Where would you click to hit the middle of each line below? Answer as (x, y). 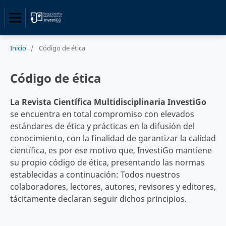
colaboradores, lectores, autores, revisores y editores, (113, 186)
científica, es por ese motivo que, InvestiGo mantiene (111, 150)
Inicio (18, 48)
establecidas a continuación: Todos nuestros (95, 174)
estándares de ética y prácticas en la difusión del (102, 126)
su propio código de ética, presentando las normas (107, 162)
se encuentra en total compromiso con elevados (102, 114)
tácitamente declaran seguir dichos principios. (98, 199)
